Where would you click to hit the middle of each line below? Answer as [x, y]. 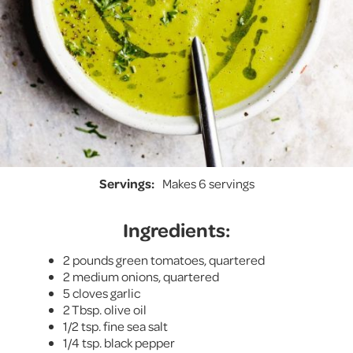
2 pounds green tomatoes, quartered [164, 259]
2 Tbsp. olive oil [105, 309]
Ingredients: [176, 229]
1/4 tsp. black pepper [119, 342]
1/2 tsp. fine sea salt [115, 325]
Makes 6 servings [208, 183]
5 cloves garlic [102, 292]
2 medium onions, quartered [141, 276]
